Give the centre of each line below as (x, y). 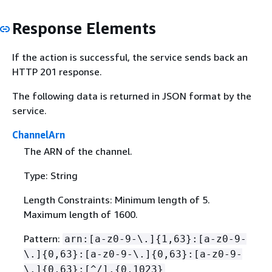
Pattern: (43, 239)
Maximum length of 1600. (80, 214)
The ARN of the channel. (78, 151)
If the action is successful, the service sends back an (130, 57)
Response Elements (84, 29)
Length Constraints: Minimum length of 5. (117, 200)
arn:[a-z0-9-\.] (110, 239)
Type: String (50, 175)
